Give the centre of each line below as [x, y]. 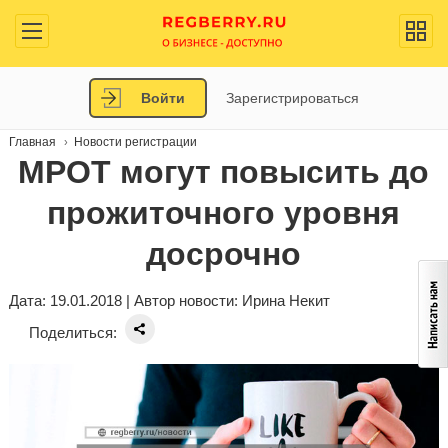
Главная [32, 142]
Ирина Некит [285, 300]
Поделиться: [72, 332]
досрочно [224, 254]
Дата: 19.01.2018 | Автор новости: [125, 300]
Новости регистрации [135, 142]
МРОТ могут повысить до [224, 172]
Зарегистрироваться [292, 98]
